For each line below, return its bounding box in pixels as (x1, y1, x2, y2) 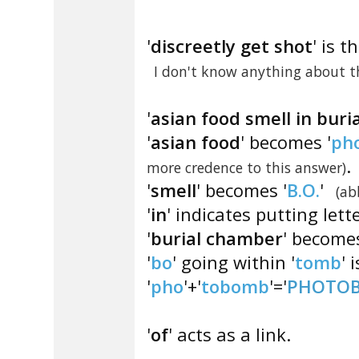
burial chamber (151, 226, 283, 250)
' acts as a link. (168, 322, 291, 346)
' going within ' (172, 250, 295, 274)
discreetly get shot (151, 34, 313, 58)
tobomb (201, 274, 269, 298)
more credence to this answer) (147, 158, 346, 177)
